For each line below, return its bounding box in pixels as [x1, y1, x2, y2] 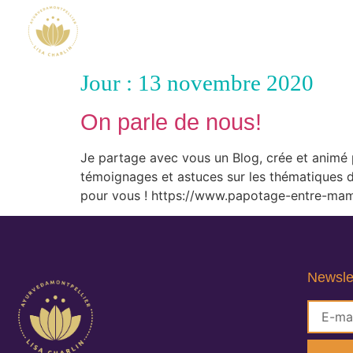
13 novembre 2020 [138, 70, 314, 95]
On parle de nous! [80, 110, 262, 135]
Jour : [80, 70, 138, 95]
